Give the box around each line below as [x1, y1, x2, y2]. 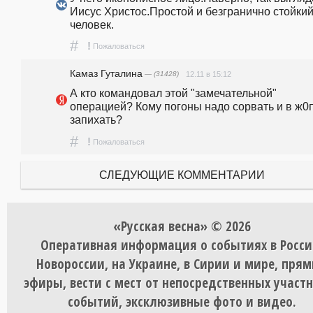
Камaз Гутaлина [70, 68, 143, 80]
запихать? [70, 113, 125, 126]
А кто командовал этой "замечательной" [70, 87, 277, 100]
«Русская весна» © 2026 [112, 217, 251, 236]
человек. [70, 18, 114, 31]
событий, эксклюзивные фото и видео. [67, 292, 296, 312]
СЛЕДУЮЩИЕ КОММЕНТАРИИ [99, 168, 265, 182]
